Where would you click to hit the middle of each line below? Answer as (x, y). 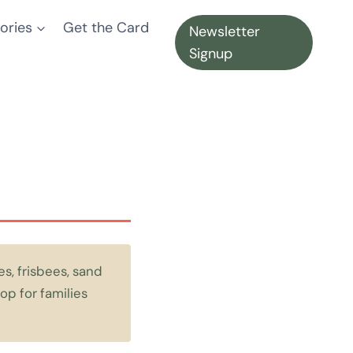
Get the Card (106, 27)
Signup (210, 54)
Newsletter (224, 32)
